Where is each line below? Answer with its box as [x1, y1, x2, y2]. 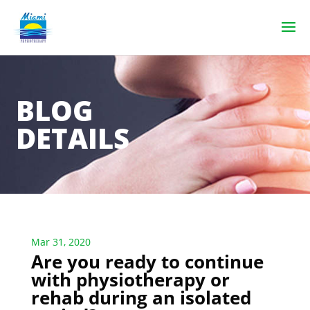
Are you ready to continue [30, 249, 264, 274]
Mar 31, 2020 [30, 235, 91, 248]
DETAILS [16, 119, 130, 157]
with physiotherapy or [30, 267, 230, 292]
